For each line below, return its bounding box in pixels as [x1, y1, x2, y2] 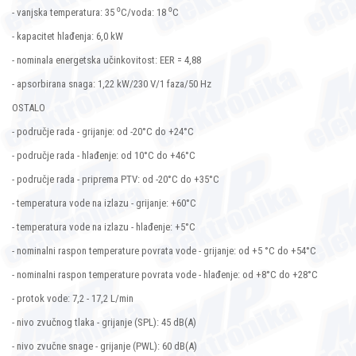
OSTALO [12, 102, 45, 114]
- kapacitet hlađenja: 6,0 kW [12, 30, 123, 43]
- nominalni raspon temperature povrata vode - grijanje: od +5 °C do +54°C [12, 245, 319, 257]
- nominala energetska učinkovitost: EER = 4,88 [12, 54, 201, 67]
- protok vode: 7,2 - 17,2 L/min [12, 292, 133, 305]
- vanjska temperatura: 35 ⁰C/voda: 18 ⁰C [12, 6, 179, 19]
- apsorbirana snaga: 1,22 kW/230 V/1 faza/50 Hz [12, 78, 211, 91]
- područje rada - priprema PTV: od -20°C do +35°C [12, 173, 222, 186]
